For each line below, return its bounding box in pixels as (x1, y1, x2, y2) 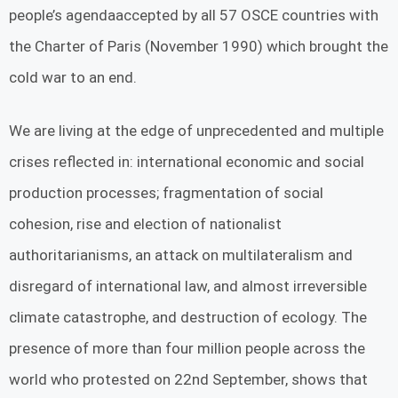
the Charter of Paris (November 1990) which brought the (9, 36, 388, 55)
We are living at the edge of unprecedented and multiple (9, 122, 384, 140)
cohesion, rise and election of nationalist (9, 215, 282, 234)
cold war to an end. (9, 68, 137, 86)
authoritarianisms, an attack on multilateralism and (9, 246, 353, 265)
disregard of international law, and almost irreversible (9, 277, 367, 296)
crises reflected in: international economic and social (9, 153, 364, 171)
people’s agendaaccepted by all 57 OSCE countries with (9, 5, 378, 24)
